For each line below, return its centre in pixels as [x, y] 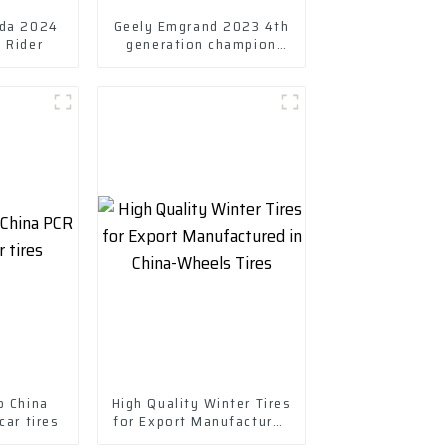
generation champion [201, 43]
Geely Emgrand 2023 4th [201, 25]
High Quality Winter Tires [201, 402]
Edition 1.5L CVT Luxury [201, 61]
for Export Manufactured [201, 420]
